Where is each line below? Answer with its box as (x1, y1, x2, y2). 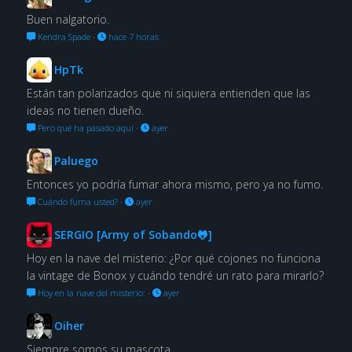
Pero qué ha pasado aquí (35, 121, 134, 134)
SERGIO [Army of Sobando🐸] (53, 226, 212, 242)
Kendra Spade (35, 30, 90, 42)
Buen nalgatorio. (26, 11, 109, 27)
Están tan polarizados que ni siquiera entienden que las (26, 85, 310, 101)
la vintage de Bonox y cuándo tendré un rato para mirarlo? (26, 267, 324, 283)
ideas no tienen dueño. (26, 102, 144, 118)
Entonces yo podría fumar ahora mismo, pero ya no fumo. (26, 176, 323, 192)
